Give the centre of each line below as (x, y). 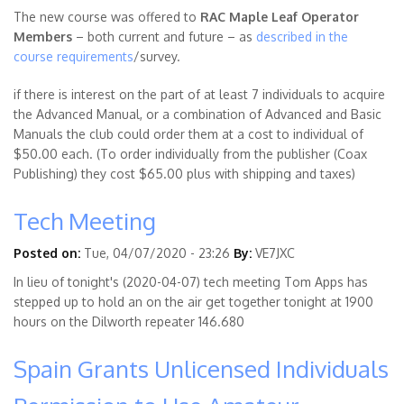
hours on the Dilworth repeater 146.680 (129, 322)
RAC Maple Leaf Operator (280, 17)
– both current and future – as (164, 37)
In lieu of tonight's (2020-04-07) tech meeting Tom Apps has (191, 282)
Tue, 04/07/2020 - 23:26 (157, 253)
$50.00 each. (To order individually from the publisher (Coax (190, 154)
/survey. (157, 57)
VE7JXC (275, 253)
